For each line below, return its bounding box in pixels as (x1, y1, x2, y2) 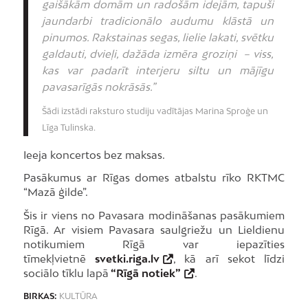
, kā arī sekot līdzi (173, 252, 285, 265)
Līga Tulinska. (41, 122, 96, 133)
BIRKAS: (23, 291, 57, 301)
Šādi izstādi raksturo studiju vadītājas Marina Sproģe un (41, 106, 268, 117)
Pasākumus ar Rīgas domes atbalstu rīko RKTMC (23, 171, 285, 184)
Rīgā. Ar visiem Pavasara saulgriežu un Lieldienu (23, 223, 285, 236)
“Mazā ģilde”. (23, 186, 88, 199)
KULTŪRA (58, 291, 98, 301)
